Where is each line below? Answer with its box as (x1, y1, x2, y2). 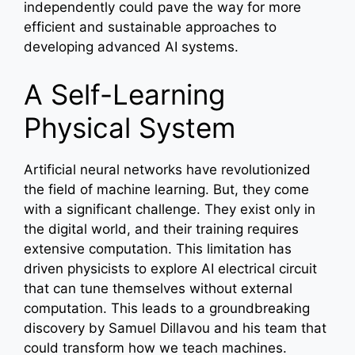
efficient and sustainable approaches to (24, 19, 277, 36)
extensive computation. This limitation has (24, 240, 292, 257)
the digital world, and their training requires (24, 220, 299, 237)
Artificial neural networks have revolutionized (24, 161, 311, 177)
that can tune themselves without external (24, 280, 292, 296)
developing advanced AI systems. (24, 39, 239, 55)
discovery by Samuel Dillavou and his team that (24, 319, 326, 336)
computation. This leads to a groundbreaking (24, 300, 310, 316)
